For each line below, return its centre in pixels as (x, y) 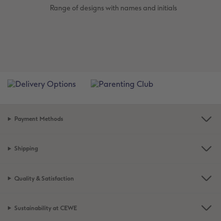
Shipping (26, 149)
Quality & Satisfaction (44, 178)
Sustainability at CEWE (45, 208)
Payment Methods (38, 119)
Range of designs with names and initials (114, 8)
